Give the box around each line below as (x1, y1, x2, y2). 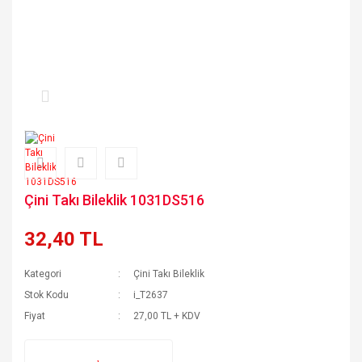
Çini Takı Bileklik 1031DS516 (24, 192, 204, 208)
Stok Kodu (24, 289, 69, 301)
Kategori (24, 268, 61, 280)
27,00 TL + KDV (133, 310, 201, 322)
